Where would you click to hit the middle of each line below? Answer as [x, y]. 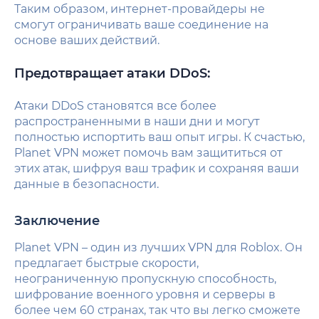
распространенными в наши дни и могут [137, 121]
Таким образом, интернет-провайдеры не [140, 9]
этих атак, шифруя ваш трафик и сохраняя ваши [157, 168]
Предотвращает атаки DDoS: [112, 73]
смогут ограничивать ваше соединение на [141, 24]
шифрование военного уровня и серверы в [145, 294]
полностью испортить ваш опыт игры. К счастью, [159, 137]
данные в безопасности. [87, 184]
